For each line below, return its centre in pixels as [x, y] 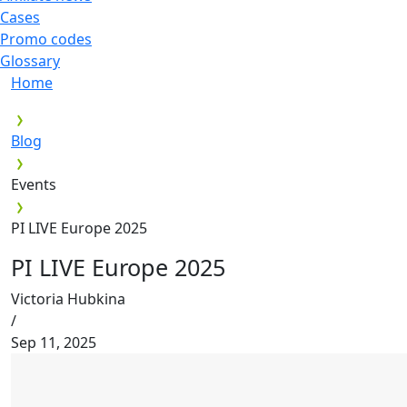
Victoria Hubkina [68, 298]
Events [34, 184]
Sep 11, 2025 [54, 342]
